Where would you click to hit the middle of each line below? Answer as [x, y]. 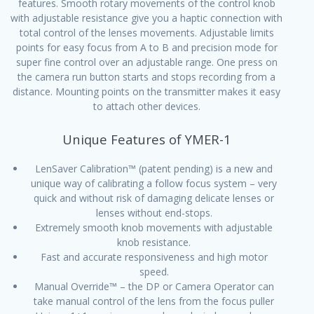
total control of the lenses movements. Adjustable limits [146, 33]
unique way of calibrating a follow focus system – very [154, 183]
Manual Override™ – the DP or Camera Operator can [154, 286]
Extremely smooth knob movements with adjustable [154, 227]
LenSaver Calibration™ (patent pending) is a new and [154, 169]
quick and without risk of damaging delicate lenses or [154, 198]
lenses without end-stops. [154, 213]
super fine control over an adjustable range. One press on [146, 62]
